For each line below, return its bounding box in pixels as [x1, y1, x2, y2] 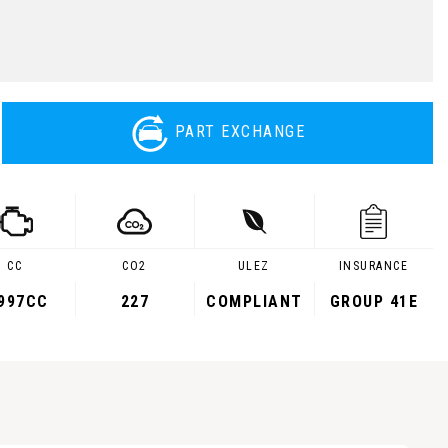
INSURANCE [338, 259, 408, 273]
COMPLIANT [206, 292, 303, 311]
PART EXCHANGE [174, 122, 306, 142]
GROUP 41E [329, 292, 418, 311]
